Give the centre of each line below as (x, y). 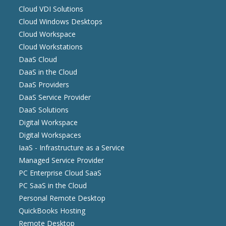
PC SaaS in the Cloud (53, 186)
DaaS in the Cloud (48, 72)
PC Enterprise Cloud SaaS (60, 173)
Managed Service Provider (62, 160)
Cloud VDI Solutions (51, 9)
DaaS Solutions (44, 110)
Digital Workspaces (50, 135)
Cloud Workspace (47, 34)
